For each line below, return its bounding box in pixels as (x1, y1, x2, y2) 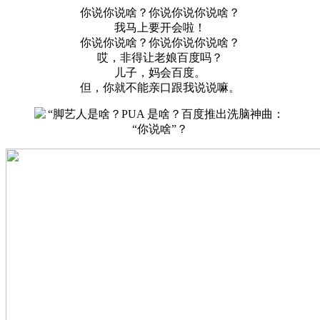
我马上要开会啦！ (114, 21, 206, 34)
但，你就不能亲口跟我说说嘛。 (80, 81, 240, 94)
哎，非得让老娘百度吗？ (97, 51, 223, 64)
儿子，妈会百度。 (114, 66, 206, 79)
